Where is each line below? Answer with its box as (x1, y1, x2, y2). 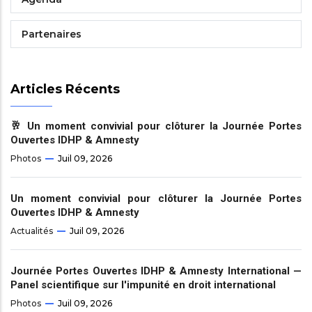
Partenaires (22, 28, 81, 41)
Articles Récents (10, 81, 120, 97)
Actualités (10, 226, 53, 237)
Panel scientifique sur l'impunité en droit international (10, 279, 276, 292)
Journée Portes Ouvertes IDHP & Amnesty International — (10, 265, 302, 278)
